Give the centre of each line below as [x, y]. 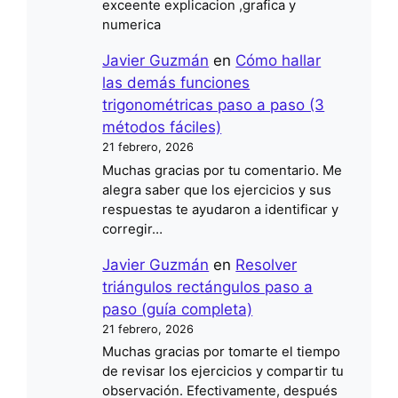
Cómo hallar [279, 61]
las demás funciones [176, 83]
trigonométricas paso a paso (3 [214, 105]
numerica [132, 25]
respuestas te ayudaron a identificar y [221, 209]
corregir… [133, 229]
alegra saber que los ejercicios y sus [217, 190]
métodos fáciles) [162, 127]
